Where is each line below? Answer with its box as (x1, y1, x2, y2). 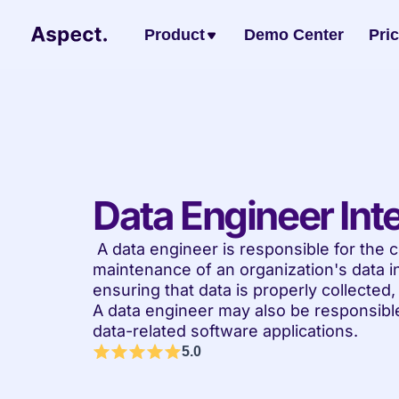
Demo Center (243, 26, 344, 44)
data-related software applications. (93, 322, 358, 340)
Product (143, 26, 205, 44)
